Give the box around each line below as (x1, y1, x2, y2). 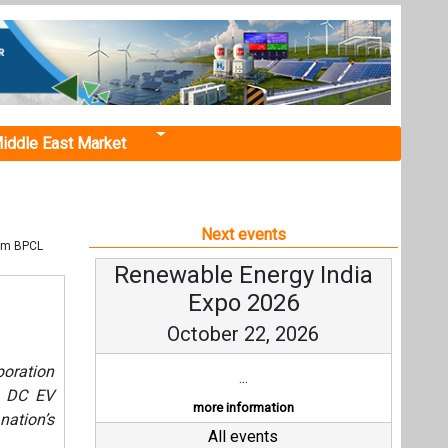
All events (208, 427, 279, 446)
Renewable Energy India (113, 261, 373, 289)
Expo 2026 (187, 289, 299, 317)
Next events (200, 225, 286, 244)
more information (192, 400, 294, 415)
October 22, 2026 (167, 322, 320, 346)
